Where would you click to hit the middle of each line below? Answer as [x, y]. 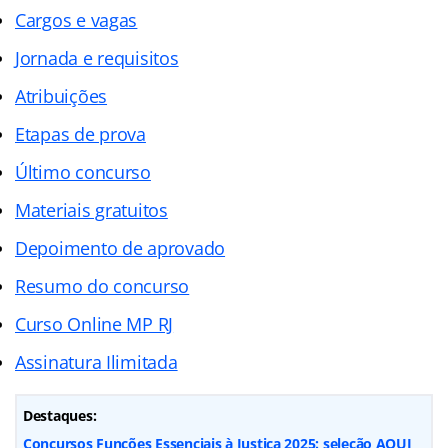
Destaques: [60, 415]
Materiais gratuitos [91, 209]
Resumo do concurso [102, 285]
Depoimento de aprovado [120, 247]
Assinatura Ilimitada [96, 361]
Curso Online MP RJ [94, 323]
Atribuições [61, 95]
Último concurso [83, 171]
